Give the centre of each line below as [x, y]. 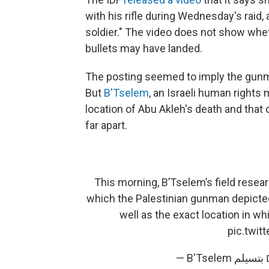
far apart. [106, 125]
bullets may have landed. [144, 48]
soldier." [104, 32]
